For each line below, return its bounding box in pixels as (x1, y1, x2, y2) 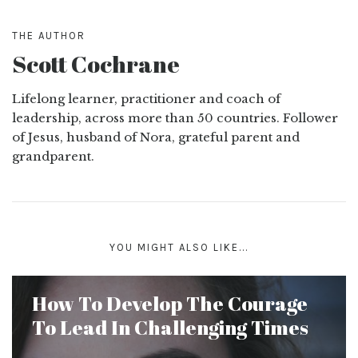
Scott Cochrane (12, 47, 180, 79)
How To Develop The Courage (32, 289, 308, 316)
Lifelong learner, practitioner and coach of (12, 90, 280, 106)
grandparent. (12, 148, 94, 164)
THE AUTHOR (12, 30, 86, 42)
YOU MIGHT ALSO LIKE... (109, 241, 249, 253)
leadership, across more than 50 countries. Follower (12, 109, 338, 125)
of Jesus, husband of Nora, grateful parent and (12, 129, 300, 145)
